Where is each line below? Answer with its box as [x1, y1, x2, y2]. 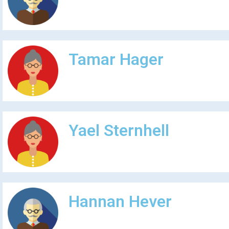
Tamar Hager [68, 48, 164, 72]
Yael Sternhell [68, 119, 169, 143]
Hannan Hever [68, 190, 172, 214]
